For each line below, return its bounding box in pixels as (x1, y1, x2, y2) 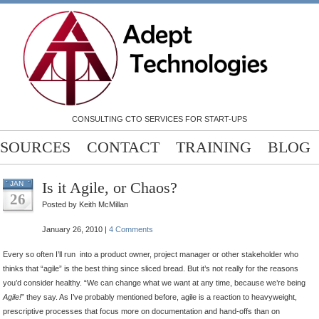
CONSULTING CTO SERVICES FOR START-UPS (72, 115, 247, 124)
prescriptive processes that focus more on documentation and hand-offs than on (3, 307, 280, 316)
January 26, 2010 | (42, 225, 109, 234)
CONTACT (86, 138, 159, 157)
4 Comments (109, 225, 153, 234)
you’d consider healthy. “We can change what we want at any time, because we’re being (3, 278, 305, 288)
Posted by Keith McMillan (42, 200, 128, 209)
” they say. (21, 293, 59, 302)
